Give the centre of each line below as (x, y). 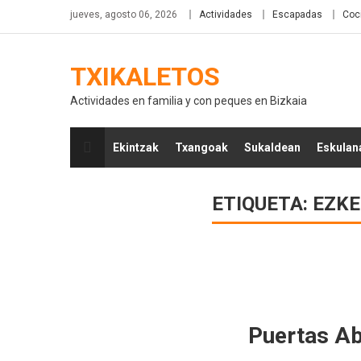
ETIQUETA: (262, 204)
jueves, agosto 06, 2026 (124, 15)
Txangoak (201, 147)
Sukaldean (272, 147)
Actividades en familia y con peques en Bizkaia (189, 101)
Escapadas (297, 15)
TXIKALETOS (145, 77)
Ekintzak (136, 147)
